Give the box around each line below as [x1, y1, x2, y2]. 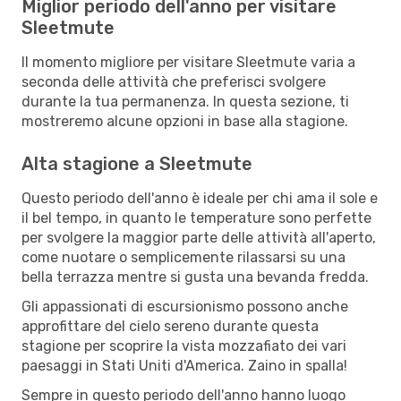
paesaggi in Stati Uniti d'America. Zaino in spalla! [21, 356, 347, 374]
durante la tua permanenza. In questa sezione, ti [21, 92, 349, 110]
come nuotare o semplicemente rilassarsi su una [21, 248, 346, 266]
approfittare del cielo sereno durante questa [21, 317, 319, 335]
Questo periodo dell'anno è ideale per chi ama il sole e [21, 189, 378, 207]
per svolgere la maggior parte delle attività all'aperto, [21, 228, 376, 246]
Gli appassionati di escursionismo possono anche [21, 297, 348, 315]
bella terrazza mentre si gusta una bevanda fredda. [21, 268, 369, 286]
